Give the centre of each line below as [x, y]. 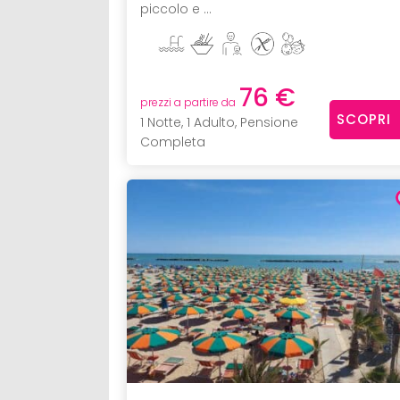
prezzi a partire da [188, 102]
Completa [173, 142]
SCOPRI [363, 120]
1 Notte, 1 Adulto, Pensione [219, 122]
